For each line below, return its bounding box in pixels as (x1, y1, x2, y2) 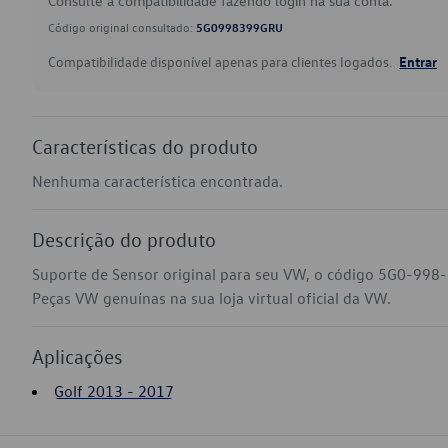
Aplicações (32, 344, 123, 368)
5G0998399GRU (196, 19, 283, 35)
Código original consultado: (48, 19, 196, 35)
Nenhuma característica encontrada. (32, 171, 283, 191)
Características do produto (32, 134, 258, 158)
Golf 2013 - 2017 (54, 381, 174, 401)
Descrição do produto (32, 227, 216, 251)
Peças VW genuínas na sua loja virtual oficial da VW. (32, 288, 391, 308)
